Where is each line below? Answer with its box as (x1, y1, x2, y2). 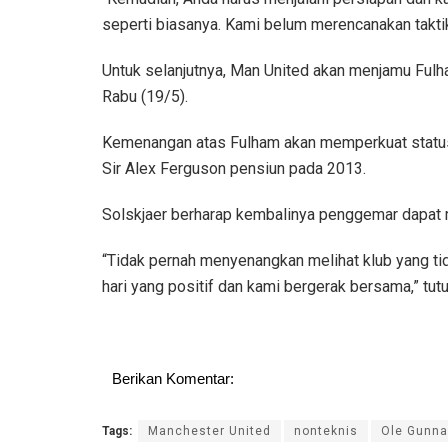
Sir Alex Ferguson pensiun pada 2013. (102, 158, 366, 178)
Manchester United (148, 423, 271, 438)
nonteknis (294, 423, 358, 438)
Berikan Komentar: (112, 369, 234, 387)
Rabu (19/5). (102, 86, 188, 106)
